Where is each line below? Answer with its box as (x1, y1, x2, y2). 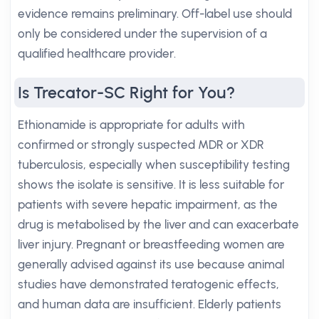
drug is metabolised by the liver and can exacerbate (18, 217, 299, 231)
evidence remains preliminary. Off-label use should (18, 6, 292, 21)
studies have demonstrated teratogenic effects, (18, 277, 279, 291)
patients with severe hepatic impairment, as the (18, 197, 278, 211)
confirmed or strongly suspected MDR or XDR (18, 137, 264, 152)
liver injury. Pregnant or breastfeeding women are (18, 237, 285, 251)
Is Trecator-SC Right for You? (18, 83, 235, 103)
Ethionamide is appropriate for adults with (18, 117, 245, 132)
